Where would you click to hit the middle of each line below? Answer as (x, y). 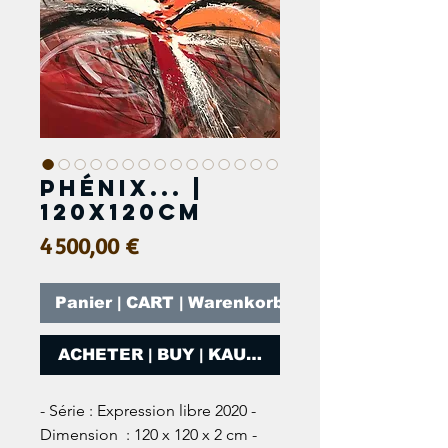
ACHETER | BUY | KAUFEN (170, 354)
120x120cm (121, 212)
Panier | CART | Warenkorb (169, 302)
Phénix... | (122, 188)
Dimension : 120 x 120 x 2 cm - (148, 434)
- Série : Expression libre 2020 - (148, 410)
